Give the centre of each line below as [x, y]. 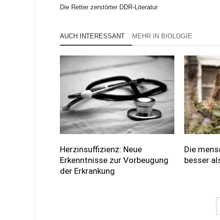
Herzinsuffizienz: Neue [101, 150]
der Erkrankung [87, 171]
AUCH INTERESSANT [92, 36]
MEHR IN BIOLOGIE [162, 36]
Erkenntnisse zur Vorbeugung [114, 160]
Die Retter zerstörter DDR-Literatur [109, 7]
